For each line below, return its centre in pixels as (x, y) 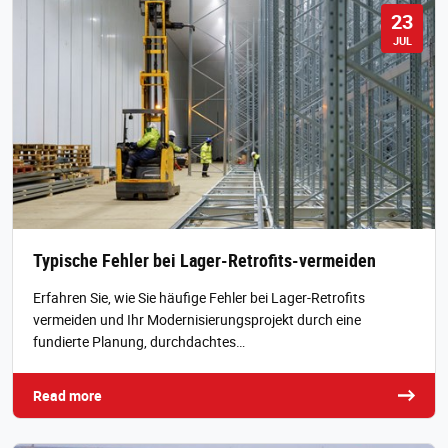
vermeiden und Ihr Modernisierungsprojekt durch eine (197, 320)
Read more (67, 396)
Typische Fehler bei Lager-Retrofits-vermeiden (204, 260)
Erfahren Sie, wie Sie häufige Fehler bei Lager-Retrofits (199, 298)
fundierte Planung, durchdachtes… (139, 342)
